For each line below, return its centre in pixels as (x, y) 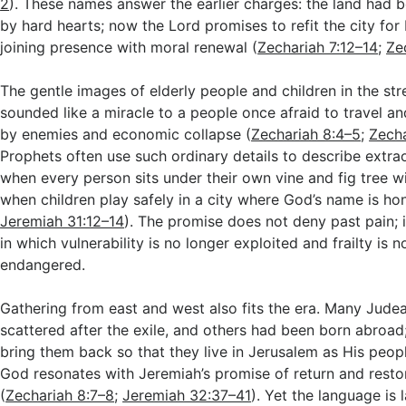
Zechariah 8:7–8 (60, 395)
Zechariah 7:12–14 (318, 47)
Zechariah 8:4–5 (306, 134)
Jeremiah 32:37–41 (187, 395)
